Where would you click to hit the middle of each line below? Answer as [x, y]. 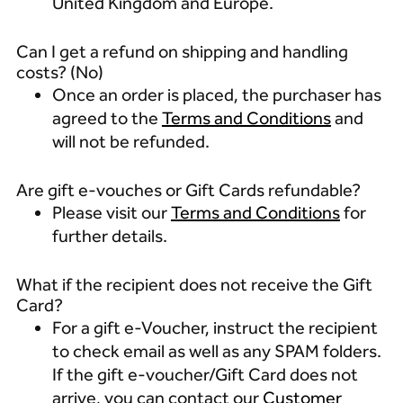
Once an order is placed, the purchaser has [216, 94]
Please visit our [111, 212]
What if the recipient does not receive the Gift [194, 284]
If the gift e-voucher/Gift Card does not [205, 374]
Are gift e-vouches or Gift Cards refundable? [190, 190]
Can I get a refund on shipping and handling [182, 51]
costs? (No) [61, 72]
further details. [116, 236]
